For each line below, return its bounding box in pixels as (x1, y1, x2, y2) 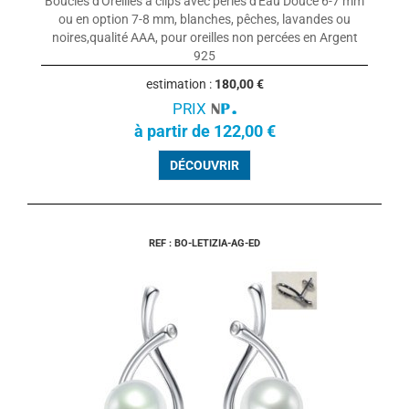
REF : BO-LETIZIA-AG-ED (149, 237, 260, 250)
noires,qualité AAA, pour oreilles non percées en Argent (51, 30, 358, 46)
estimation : (145, 77, 215, 92)
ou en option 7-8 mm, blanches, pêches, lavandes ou (58, 12, 351, 27)
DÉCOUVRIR (170, 158, 239, 173)
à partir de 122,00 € (133, 121, 276, 142)
